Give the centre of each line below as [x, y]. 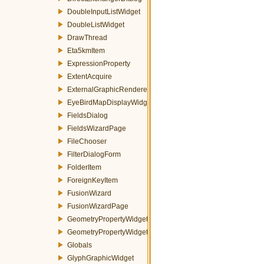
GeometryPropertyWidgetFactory [119, 232]
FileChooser [87, 141]
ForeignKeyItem [93, 180]
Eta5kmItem [86, 50]
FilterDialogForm [94, 154]
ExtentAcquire [90, 76]
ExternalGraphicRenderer [108, 89]
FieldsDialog [88, 115]
